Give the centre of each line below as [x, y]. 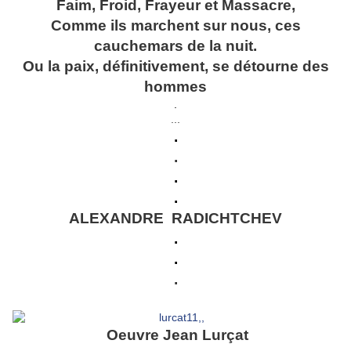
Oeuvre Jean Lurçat [175, 335]
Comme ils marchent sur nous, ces [175, 26]
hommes [175, 87]
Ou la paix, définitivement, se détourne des [175, 67]
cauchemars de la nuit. [175, 46]
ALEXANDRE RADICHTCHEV [175, 219]
